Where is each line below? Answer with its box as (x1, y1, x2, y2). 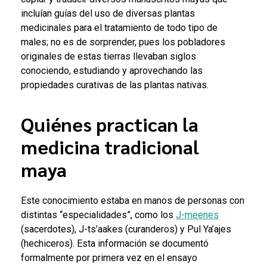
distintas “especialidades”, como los (21, 209, 176, 221)
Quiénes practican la (21, 111, 198, 136)
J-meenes (176, 209, 219, 221)
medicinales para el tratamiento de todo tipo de (21, 22, 218, 33)
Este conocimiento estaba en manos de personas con (21, 195, 244, 207)
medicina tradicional (21, 134, 199, 159)
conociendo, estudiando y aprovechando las (21, 65, 203, 76)
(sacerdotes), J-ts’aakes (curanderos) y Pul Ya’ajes (21, 223, 231, 235)
